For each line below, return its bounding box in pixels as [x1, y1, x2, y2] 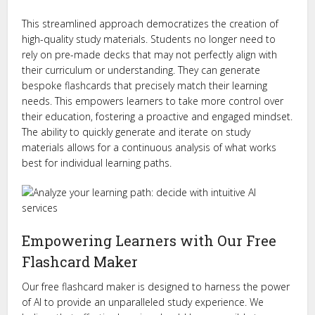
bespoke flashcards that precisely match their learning [22, 79, 268, 92]
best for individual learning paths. [22, 156, 172, 169]
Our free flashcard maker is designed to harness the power [22, 280, 290, 293]
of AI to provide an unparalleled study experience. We [22, 295, 264, 309]
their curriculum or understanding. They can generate [22, 63, 261, 77]
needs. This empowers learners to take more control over [22, 94, 284, 108]
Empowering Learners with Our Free [22, 231, 277, 250]
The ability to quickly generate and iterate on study [22, 125, 251, 139]
